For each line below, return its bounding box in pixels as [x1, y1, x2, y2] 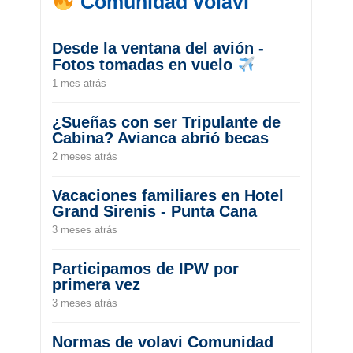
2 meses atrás [52, 150, 118, 162]
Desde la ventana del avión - [52, 39, 265, 57]
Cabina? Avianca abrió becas [52, 128, 269, 147]
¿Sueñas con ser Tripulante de [52, 113, 281, 131]
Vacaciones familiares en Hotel [52, 186, 284, 204]
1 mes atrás [52, 76, 107, 89]
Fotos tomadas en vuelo [52, 55, 238, 73]
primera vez [52, 275, 141, 293]
